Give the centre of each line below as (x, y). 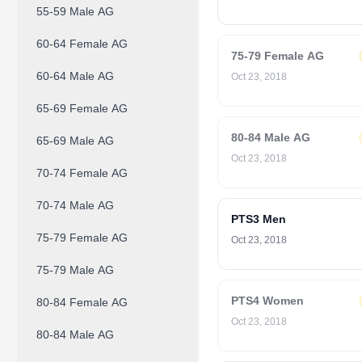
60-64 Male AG (75, 76)
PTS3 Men (259, 219)
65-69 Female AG (82, 108)
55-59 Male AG (75, 11)
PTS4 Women (267, 301)
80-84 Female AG (82, 302)
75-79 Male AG (75, 270)
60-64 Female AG (82, 44)
